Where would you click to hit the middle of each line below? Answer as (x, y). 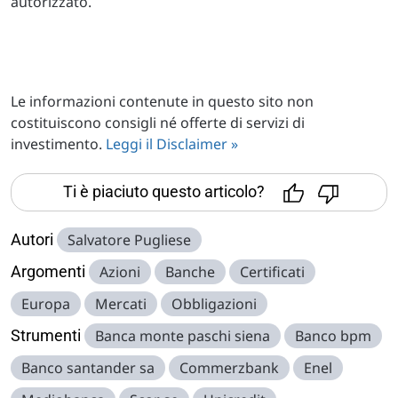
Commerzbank (229, 368)
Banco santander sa (88, 368)
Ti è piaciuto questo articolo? (163, 191)
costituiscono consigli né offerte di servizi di (158, 123)
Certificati (272, 272)
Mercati (121, 304)
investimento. (58, 144)
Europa (46, 304)
